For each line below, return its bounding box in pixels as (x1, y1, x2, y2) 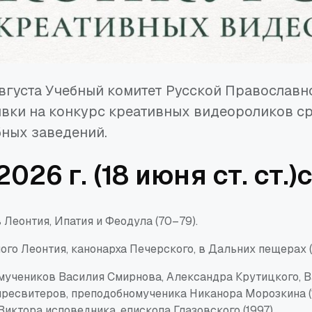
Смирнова (107, 269, 162, 284)
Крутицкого (235, 269, 299, 284)
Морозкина (245, 286, 306, 301)
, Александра (162, 269, 235, 284)
